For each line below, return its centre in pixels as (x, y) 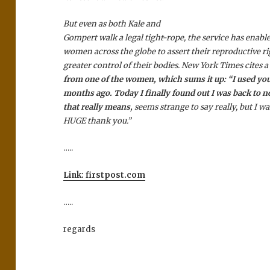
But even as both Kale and (112, 24)
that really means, (99, 107)
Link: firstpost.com (105, 175)
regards (80, 230)
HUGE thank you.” (97, 121)
